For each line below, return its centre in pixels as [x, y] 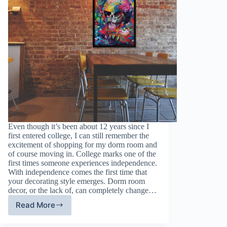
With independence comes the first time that [78, 172]
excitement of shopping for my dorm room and [83, 144]
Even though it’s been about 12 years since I [79, 126]
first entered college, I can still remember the [79, 135]
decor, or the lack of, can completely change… [82, 190]
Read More [35, 205]
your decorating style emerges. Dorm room [77, 181]
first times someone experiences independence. [83, 163]
